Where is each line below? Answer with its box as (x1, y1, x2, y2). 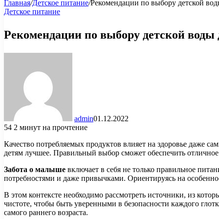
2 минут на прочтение (14, 123, 88, 131)
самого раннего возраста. (4, 208, 88, 217)
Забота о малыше (4, 165, 66, 174)
